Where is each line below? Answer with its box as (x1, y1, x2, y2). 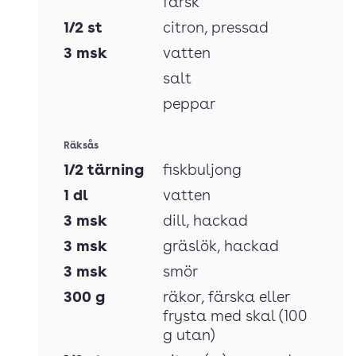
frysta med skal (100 (163, 310, 308, 325)
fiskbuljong (163, 164, 242, 179)
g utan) (163, 329, 215, 344)
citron (163, 21, 204, 37)
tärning (87, 164, 144, 179)
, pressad (204, 21, 269, 37)
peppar (163, 98, 215, 113)
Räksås (64, 141, 99, 151)
